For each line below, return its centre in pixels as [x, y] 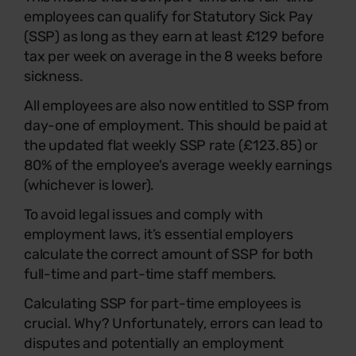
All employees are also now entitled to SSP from [176, 105]
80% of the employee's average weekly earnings [178, 165]
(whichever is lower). [89, 185]
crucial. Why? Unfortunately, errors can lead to [173, 323]
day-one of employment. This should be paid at [176, 125]
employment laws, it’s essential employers [159, 234]
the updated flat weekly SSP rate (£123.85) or [171, 145]
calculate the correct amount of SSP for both [169, 254]
